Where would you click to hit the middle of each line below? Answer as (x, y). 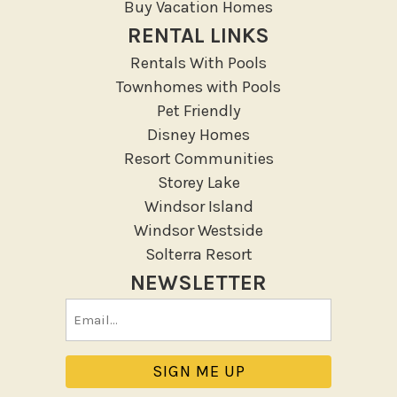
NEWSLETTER (198, 283)
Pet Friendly (198, 111)
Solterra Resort (198, 255)
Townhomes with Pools (198, 87)
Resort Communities (198, 159)
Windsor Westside (198, 231)
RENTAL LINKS (198, 36)
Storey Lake (198, 183)
